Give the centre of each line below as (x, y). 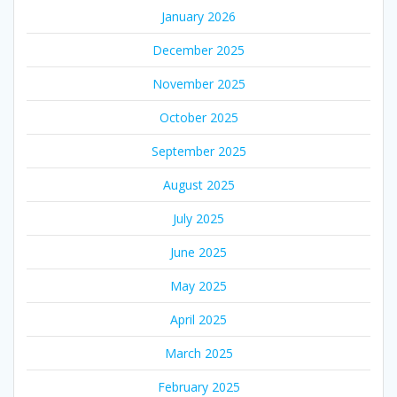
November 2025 (198, 83)
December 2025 (198, 50)
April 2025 (198, 319)
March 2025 (198, 353)
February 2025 (198, 386)
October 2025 (198, 117)
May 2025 (198, 285)
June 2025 (198, 252)
